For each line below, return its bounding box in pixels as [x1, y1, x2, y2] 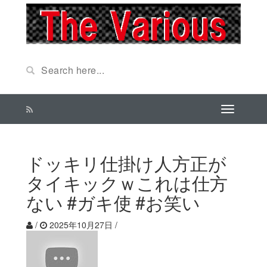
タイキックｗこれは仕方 [26, 172, 228, 194]
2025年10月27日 [47, 219, 115, 231]
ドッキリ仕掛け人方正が [26, 153, 226, 174]
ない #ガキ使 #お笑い [26, 192, 200, 213]
